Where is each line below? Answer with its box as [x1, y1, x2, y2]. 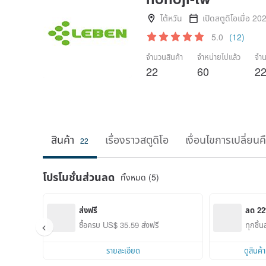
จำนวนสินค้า [146, 51, 183, 62]
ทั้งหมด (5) [121, 170, 159, 183]
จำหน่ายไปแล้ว [197, 51, 240, 62]
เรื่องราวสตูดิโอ [105, 131, 169, 147]
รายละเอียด [106, 245, 140, 256]
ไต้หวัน [160, 12, 182, 24]
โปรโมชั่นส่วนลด [43, 169, 115, 185]
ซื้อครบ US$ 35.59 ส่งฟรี [79, 218, 159, 230]
